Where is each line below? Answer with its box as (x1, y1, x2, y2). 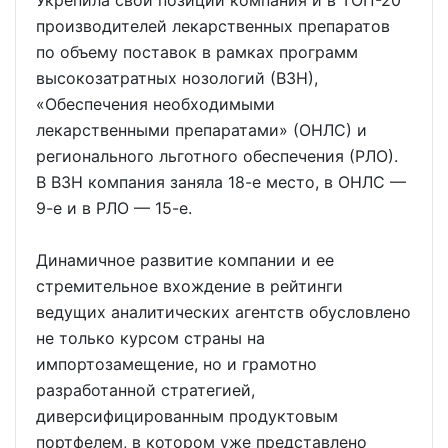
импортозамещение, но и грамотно (36, 354, 317, 374)
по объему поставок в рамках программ (36, 42, 358, 62)
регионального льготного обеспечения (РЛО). (36, 146, 398, 166)
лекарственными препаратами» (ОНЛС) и (36, 120, 367, 140)
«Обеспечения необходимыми (36, 94, 275, 114)
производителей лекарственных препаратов (36, 16, 390, 36)
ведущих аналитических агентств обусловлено (36, 302, 411, 322)
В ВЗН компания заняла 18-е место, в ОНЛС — (36, 172, 406, 192)
